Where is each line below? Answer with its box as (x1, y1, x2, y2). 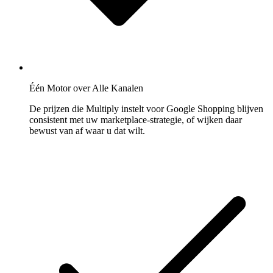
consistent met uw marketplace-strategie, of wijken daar (29, 115, 242, 126)
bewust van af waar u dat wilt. (29, 126, 145, 136)
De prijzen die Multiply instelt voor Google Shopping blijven (29, 104, 263, 115)
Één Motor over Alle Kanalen (29, 83, 143, 94)
